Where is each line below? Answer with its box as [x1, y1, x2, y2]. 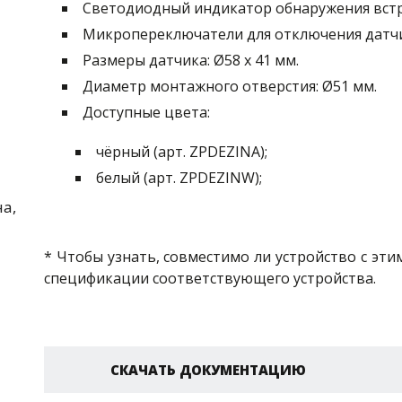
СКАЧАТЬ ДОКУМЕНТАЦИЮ [110, 361, 306, 379]
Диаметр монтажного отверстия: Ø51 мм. [83, 76, 377, 96]
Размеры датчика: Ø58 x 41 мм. [83, 50, 299, 70]
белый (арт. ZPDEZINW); [96, 168, 262, 188]
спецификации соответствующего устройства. [44, 268, 376, 288]
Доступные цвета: [83, 102, 210, 122]
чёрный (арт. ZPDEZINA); [96, 142, 267, 162]
